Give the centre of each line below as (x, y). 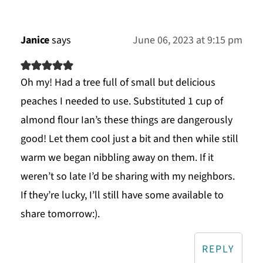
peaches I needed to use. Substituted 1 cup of (122, 102)
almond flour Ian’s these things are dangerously (126, 120)
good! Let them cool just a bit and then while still (129, 139)
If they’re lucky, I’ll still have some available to (122, 195)
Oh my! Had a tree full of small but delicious (118, 83)
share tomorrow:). (60, 214)
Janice (35, 41)
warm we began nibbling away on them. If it (117, 158)
